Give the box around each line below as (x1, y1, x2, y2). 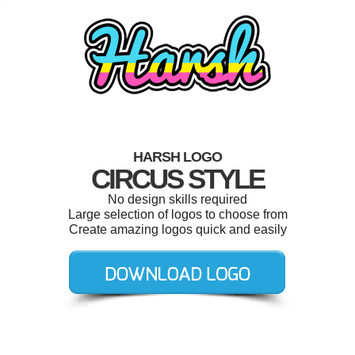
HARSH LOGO (133, 149, 222, 165)
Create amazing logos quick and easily (68, 223, 287, 236)
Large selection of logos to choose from (67, 208, 288, 221)
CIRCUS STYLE (91, 163, 264, 194)
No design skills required (108, 193, 247, 206)
